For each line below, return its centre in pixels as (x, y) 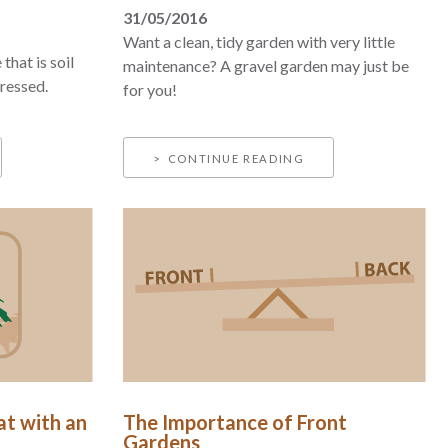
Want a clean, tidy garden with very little (259, 42)
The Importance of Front (235, 422)
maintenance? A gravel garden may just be (266, 66)
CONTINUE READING (236, 158)
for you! (150, 90)
